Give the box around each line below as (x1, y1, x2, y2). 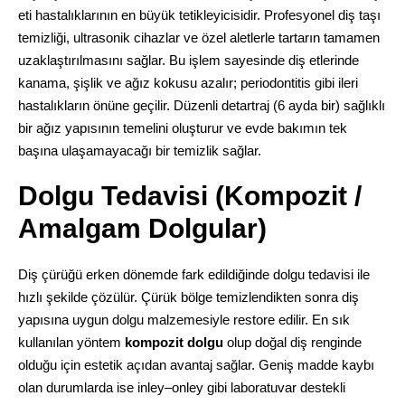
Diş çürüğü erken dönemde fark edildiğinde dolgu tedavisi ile (17, 266, 370, 282)
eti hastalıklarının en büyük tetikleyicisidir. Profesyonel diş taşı (17, 6, 381, 23)
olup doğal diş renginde (222, 334, 362, 350)
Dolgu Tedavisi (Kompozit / (17, 180, 362, 211)
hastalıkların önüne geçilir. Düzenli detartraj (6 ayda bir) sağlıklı (17, 97, 385, 113)
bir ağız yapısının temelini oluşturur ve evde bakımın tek (17, 119, 347, 136)
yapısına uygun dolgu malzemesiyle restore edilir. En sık (17, 311, 350, 327)
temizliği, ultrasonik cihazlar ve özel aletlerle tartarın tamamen (17, 29, 380, 45)
